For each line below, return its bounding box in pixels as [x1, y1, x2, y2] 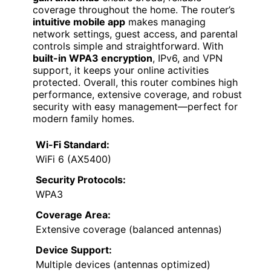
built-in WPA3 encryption [33, 51, 152, 64]
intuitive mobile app [33, 15, 125, 28]
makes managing [125, 15, 206, 28]
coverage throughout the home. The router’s [33, 3, 235, 16]
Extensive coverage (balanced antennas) [36, 223, 222, 235]
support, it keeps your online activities [33, 64, 209, 76]
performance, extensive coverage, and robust [33, 88, 242, 100]
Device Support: [36, 243, 112, 256]
